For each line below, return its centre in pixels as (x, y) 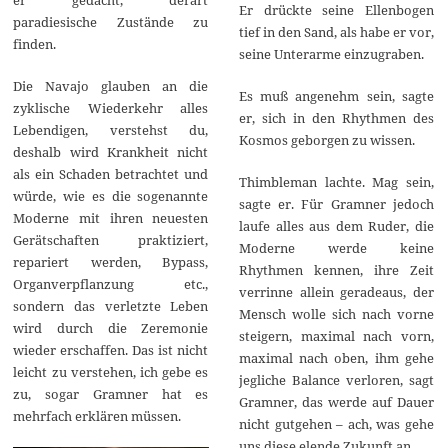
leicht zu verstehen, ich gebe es (111, 371)
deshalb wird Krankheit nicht (111, 151)
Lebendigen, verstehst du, (111, 129)
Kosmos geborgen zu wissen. (326, 139)
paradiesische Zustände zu (111, 21)
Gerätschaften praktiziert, (111, 239)
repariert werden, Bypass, (111, 261)
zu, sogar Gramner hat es (111, 393)
